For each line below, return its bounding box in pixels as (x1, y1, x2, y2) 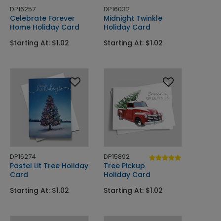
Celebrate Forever (10, 13, 75, 24)
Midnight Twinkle (103, 13, 162, 24)
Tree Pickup (103, 160, 145, 171)
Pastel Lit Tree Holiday (10, 160, 88, 171)
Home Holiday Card (10, 22, 79, 33)
